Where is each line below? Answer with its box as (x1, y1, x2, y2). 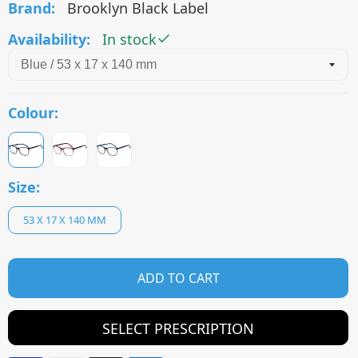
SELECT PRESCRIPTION (102, 318, 254, 338)
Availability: (8, 29, 90, 49)
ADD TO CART (137, 268, 220, 287)
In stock (102, 29, 157, 49)
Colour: (8, 102, 58, 122)
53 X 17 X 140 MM (23, 212, 106, 227)
